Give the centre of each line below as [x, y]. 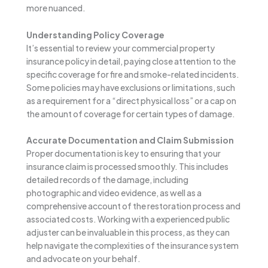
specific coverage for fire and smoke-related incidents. [133, 74]
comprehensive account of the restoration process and [133, 206]
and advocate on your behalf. [83, 259]
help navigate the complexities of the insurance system [133, 246]
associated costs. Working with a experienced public [128, 219]
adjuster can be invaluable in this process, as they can [128, 232]
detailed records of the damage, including [107, 180]
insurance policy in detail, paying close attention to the [131, 61]
